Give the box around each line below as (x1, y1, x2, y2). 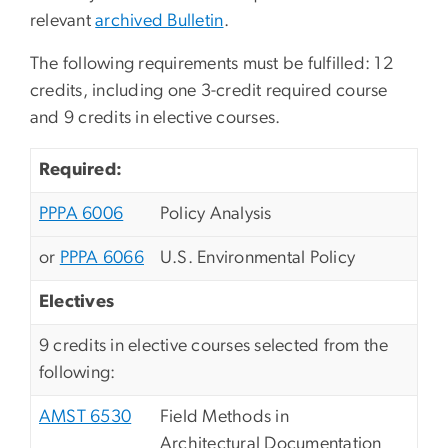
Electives (39, 293, 115, 312)
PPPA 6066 (59, 249, 144, 268)
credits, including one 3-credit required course (30, 82, 388, 101)
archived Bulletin (95, 12, 224, 31)
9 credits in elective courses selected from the (39, 337, 389, 356)
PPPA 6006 (39, 205, 124, 224)
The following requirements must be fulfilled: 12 (30, 55, 393, 74)
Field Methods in (160, 408, 289, 427)
